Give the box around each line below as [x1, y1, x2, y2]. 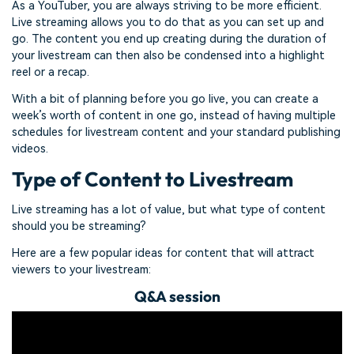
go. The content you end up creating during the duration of [12, 32, 326, 47]
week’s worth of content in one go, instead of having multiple [12, 109, 336, 123]
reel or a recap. [12, 66, 89, 80]
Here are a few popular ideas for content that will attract [12, 246, 314, 260]
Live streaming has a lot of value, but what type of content [12, 202, 326, 217]
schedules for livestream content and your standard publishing [12, 126, 341, 140]
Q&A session [134, 287, 220, 307]
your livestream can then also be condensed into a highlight [12, 49, 325, 63]
